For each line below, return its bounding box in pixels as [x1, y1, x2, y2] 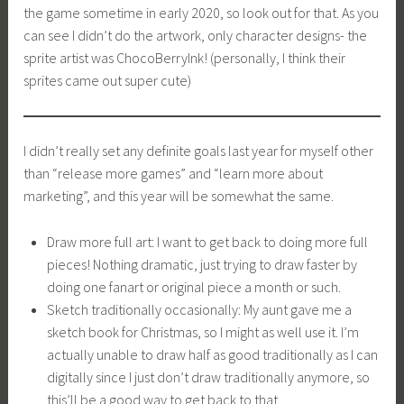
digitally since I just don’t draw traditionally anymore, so [46, 368, 370, 387]
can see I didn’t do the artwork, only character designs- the [23, 26, 368, 45]
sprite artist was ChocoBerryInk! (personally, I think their [23, 49, 346, 68]
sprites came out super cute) [23, 71, 192, 90]
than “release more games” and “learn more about [23, 164, 324, 183]
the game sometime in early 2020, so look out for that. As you [23, 4, 380, 23]
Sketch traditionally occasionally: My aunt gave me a [46, 300, 352, 319]
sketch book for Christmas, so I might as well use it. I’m [46, 323, 359, 342]
